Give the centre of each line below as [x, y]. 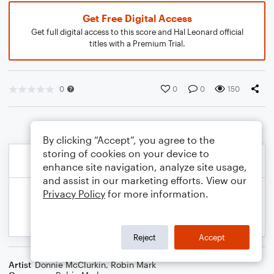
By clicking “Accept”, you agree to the [129, 140]
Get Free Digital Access [137, 18]
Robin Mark [133, 265]
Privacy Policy [74, 194]
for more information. [157, 194]
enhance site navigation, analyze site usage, [145, 167]
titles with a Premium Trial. [137, 43]
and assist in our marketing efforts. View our [145, 180]
